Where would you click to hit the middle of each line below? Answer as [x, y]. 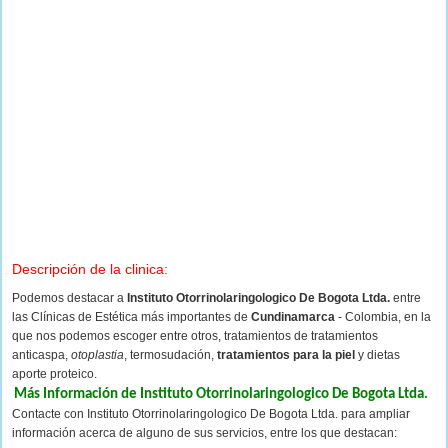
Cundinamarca [293, 317]
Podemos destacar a [69, 298]
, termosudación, [170, 355]
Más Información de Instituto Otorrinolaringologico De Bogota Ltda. [221, 394]
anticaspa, [41, 355]
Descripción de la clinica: [90, 269]
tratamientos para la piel [286, 355]
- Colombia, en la [383, 317]
